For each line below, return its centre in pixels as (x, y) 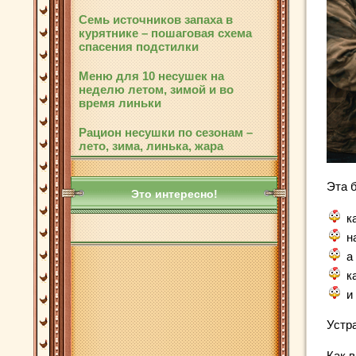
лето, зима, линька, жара (151, 146)
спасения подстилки (139, 46)
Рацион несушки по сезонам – (166, 132)
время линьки (120, 103)
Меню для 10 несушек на (151, 76)
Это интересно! (174, 194)
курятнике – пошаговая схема (165, 33)
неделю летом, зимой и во (156, 89)
